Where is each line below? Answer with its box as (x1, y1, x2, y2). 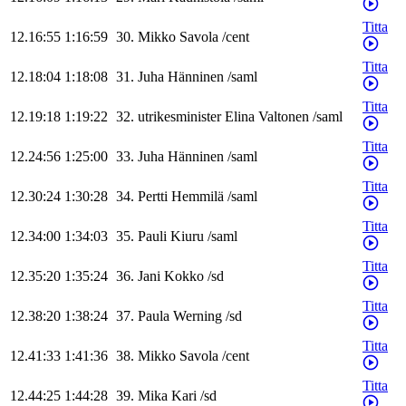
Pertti (138, 188, 168, 205)
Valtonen (258, 109, 309, 125)
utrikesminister (138, 109, 221, 125)
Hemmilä (171, 188, 224, 205)
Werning (173, 308, 222, 324)
